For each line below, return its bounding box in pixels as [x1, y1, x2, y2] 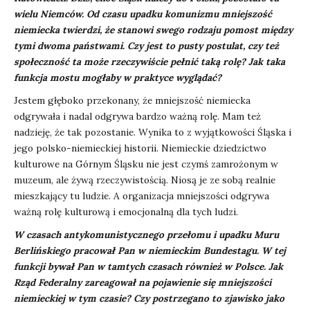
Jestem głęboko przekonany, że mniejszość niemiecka [14, 94, 250, 107]
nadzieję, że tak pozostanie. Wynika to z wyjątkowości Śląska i [14, 126, 291, 139]
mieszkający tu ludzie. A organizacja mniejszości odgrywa [14, 190, 269, 203]
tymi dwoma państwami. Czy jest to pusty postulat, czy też [14, 39, 279, 53]
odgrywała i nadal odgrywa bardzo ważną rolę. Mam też [14, 110, 261, 123]
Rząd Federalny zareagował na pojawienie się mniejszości [14, 276, 271, 289]
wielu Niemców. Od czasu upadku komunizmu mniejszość [14, 8, 272, 21]
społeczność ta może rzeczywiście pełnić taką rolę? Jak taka [14, 55, 285, 69]
